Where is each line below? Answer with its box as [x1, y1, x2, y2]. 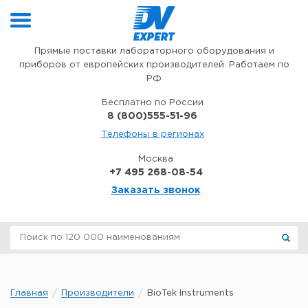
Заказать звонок [111, 186, 201, 195]
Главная [10, 289, 48, 297]
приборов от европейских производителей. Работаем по [19, 61, 289, 69]
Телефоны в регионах [100, 131, 204, 138]
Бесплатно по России [101, 99, 203, 107]
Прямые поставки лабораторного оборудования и [34, 47, 274, 55]
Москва [138, 155, 173, 163]
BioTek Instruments [147, 289, 234, 297]
